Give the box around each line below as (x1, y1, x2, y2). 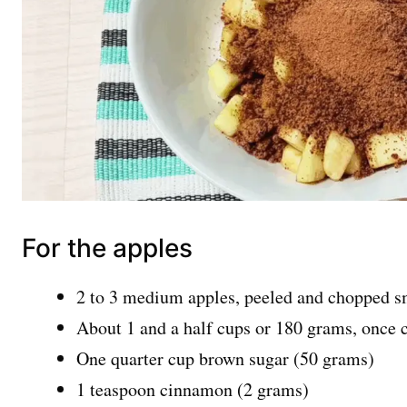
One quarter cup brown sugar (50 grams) (76, 345, 374, 371)
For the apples (22, 232, 193, 263)
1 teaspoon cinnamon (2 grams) (76, 376, 309, 402)
